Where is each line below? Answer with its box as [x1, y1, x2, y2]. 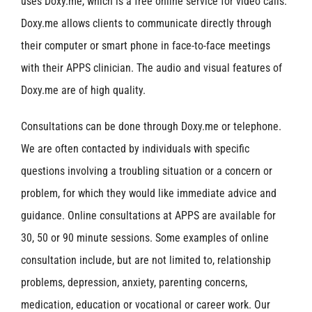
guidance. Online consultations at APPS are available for [21, 208, 276, 222]
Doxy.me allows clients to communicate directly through [21, 16, 272, 30]
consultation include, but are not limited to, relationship [21, 253, 271, 267]
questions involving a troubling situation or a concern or [21, 164, 272, 178]
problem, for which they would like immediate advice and [21, 186, 276, 200]
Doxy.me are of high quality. [21, 83, 146, 97]
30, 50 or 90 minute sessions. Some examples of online [21, 231, 269, 244]
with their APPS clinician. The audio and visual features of [21, 61, 282, 75]
